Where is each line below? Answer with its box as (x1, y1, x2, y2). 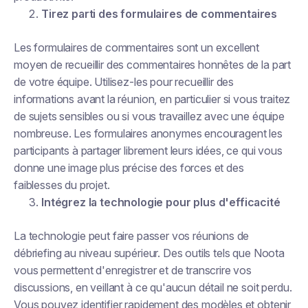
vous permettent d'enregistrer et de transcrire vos (14, 263, 252, 277)
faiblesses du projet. (14, 178, 110, 192)
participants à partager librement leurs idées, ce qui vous (14, 144, 283, 157)
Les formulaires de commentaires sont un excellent (14, 41, 260, 54)
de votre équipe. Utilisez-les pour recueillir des (14, 75, 234, 89)
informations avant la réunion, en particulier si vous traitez (14, 92, 291, 106)
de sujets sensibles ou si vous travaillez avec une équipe (14, 109, 285, 123)
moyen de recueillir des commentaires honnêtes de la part (14, 58, 291, 71)
